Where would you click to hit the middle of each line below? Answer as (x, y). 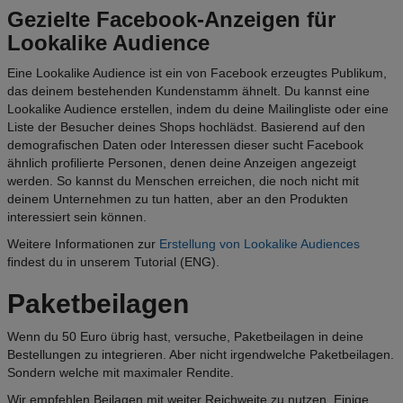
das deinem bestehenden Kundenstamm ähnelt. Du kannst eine (188, 91)
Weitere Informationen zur (83, 244)
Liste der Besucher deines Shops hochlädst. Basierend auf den (186, 127)
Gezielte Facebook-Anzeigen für (171, 20)
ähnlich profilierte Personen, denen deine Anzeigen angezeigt (182, 163)
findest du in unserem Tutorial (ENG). (113, 262)
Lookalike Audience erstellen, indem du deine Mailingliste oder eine (198, 109)
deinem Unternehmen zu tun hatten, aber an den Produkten (178, 199)
